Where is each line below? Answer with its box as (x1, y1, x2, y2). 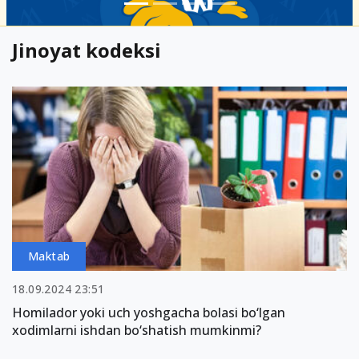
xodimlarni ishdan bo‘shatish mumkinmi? (12, 321, 261, 339)
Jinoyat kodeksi (12, 37, 161, 63)
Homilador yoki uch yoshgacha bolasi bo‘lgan (12, 303, 285, 321)
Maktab (28, 248, 71, 264)
